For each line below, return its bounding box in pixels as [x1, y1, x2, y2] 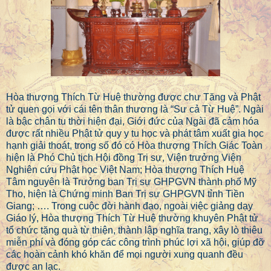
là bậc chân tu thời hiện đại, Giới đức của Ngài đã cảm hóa [6, 116, 259, 127]
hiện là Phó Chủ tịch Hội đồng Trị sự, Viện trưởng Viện [6, 152, 241, 163]
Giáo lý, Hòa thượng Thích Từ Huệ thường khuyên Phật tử [6, 213, 258, 224]
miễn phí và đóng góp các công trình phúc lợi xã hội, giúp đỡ [6, 237, 265, 248]
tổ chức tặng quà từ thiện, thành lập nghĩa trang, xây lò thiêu [6, 225, 263, 236]
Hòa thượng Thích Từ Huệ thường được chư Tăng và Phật [6, 92, 261, 103]
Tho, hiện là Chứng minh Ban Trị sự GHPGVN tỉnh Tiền [6, 189, 244, 200]
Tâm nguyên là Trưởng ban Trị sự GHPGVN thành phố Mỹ [6, 177, 256, 188]
